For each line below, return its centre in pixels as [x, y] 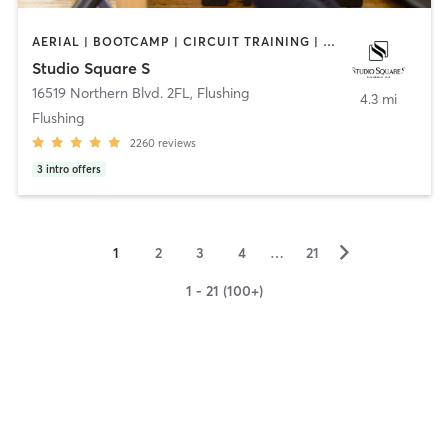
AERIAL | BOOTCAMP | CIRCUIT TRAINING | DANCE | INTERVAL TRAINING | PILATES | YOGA [328, 42]
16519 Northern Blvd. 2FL [110, 92]
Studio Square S [90, 67]
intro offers [73, 169]
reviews [176, 142]
